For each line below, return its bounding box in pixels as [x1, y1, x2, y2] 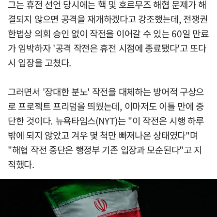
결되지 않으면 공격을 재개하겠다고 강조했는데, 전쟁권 [8, 12, 208, 26]
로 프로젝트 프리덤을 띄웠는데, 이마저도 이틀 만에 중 [8, 99, 204, 113]
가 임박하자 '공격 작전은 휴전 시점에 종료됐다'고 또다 [8, 41, 206, 55]
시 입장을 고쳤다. [8, 55, 71, 69]
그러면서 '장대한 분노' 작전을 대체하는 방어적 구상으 [8, 84, 204, 98]
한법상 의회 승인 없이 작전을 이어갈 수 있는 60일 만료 [8, 26, 209, 40]
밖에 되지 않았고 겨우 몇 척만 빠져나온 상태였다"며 [8, 128, 198, 142]
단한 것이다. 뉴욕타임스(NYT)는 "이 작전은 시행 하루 [8, 113, 204, 127]
